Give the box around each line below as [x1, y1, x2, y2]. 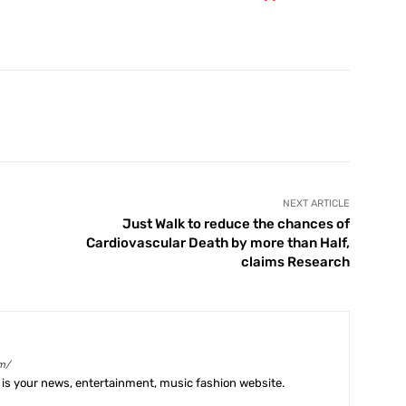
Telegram [313, 108, 360, 122]
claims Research [240, 253, 350, 270]
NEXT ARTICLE [282, 197, 350, 209]
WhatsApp [188, 108, 240, 122]
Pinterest [70, 108, 116, 122]
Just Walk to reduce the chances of [121, 215, 350, 232]
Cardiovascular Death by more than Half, [85, 234, 350, 251]
